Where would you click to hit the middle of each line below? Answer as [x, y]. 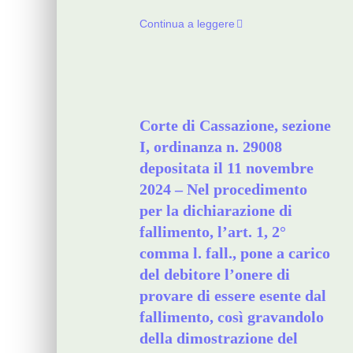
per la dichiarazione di [216, 210]
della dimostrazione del [219, 338]
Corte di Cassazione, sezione [235, 125]
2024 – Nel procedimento [223, 189]
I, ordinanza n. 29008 [211, 147]
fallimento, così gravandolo [232, 317]
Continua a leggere [187, 24]
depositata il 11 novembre [227, 168]
